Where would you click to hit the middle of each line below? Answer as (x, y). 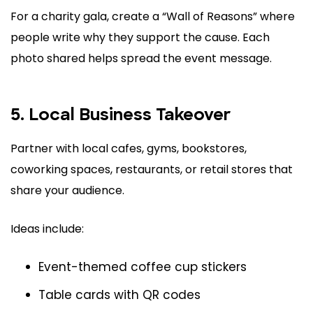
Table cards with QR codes (119, 295)
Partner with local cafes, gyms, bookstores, (129, 149)
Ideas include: (47, 229)
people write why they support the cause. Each (140, 38)
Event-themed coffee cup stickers (143, 267)
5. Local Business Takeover (121, 116)
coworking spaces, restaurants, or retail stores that (152, 170)
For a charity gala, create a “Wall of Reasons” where (153, 17)
